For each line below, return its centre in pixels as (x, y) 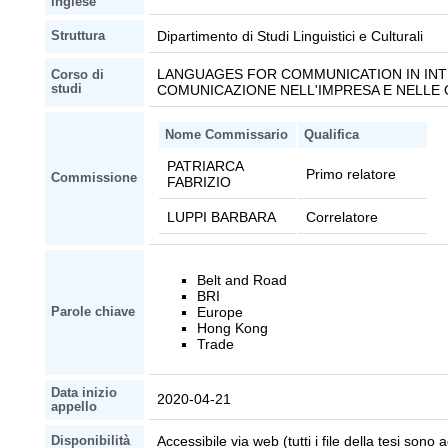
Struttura (78, 36)
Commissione (94, 178)
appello (74, 407)
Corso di (78, 75)
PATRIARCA (205, 166)
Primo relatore (351, 174)
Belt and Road (242, 280)
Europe (220, 312)
